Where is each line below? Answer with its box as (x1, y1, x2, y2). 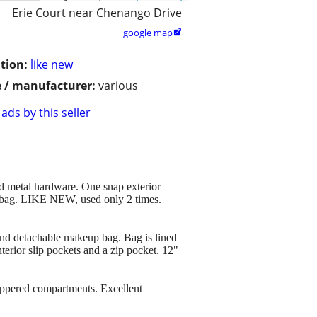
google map (123, 26, 173, 40)
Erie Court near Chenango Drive (12, 5, 182, 21)
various (98, 78, 138, 94)
